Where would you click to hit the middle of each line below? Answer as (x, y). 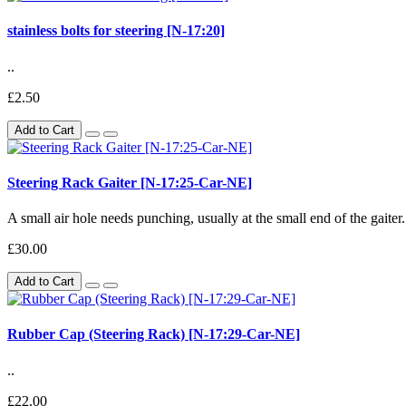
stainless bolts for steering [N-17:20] (116, 31)
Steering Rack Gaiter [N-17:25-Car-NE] (130, 182)
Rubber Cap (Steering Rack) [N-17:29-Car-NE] (154, 334)
